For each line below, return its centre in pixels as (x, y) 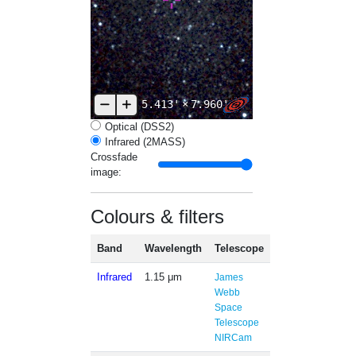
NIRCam (233, 337)
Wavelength (173, 248)
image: (106, 172)
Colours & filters (157, 216)
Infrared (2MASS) (145, 141)
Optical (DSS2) (139, 126)
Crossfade (114, 157)
